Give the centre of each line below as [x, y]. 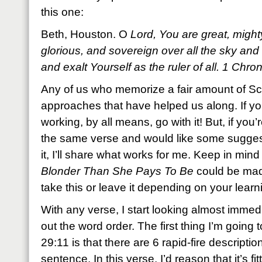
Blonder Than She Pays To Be [117, 171]
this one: [62, 12]
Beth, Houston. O [84, 34]
